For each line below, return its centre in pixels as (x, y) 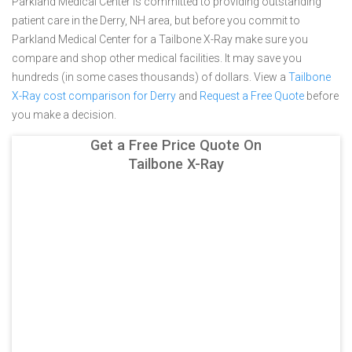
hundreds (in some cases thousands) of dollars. (133, 77)
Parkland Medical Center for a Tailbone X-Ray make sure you (160, 39)
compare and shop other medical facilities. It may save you (157, 58)
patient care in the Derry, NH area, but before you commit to (156, 20)
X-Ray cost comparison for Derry (94, 96)
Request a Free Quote (252, 96)
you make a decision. (64, 115)
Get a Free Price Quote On (176, 145)
